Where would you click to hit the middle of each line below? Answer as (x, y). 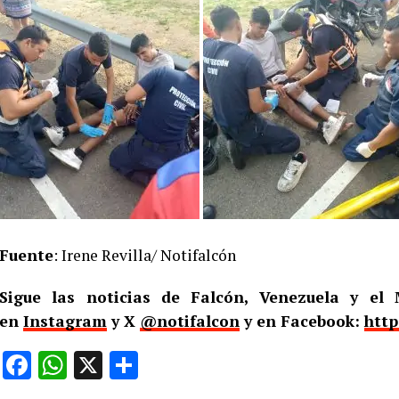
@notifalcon (190, 321)
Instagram (65, 321)
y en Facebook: (302, 321)
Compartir (201, 365)
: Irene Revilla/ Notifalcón (145, 255)
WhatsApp (131, 365)
